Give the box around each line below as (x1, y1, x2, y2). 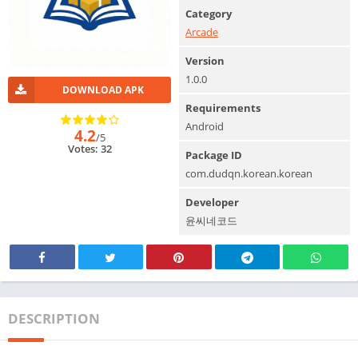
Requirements (185, 101, 261, 115)
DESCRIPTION (8, 309, 100, 328)
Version (185, 54, 225, 68)
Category (185, 6, 232, 21)
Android (185, 119, 224, 133)
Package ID (185, 148, 242, 162)
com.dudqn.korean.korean (185, 166, 312, 181)
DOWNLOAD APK (62, 83, 144, 97)
